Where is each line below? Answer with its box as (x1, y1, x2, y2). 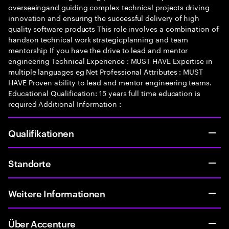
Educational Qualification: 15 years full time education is (8, 87, 200, 98)
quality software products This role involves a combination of (8, 22, 219, 34)
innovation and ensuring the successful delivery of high (8, 12, 200, 23)
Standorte (8, 156, 51, 169)
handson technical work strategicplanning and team (8, 33, 188, 44)
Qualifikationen (8, 126, 74, 139)
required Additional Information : (8, 98, 121, 109)
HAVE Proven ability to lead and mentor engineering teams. (8, 76, 212, 87)
